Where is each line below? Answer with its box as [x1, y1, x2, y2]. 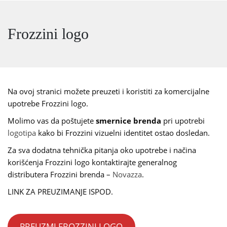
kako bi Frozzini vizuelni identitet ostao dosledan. [36, 128, 210, 138]
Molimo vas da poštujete [8, 116, 96, 126]
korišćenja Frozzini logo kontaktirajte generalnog [8, 157, 177, 167]
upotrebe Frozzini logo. [8, 98, 88, 108]
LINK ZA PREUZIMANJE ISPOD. [8, 186, 113, 197]
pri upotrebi [161, 116, 205, 126]
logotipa [8, 128, 36, 138]
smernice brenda [96, 116, 161, 126]
